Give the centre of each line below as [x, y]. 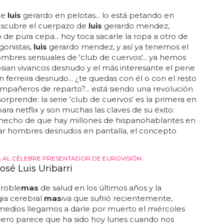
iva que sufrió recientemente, [117, 198]
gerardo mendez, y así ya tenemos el [117, 47]
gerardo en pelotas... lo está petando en [97, 15]
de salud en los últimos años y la [100, 188]
